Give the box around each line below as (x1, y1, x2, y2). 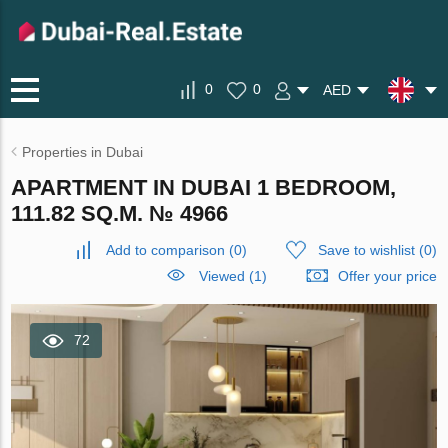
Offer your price (337, 268, 437, 284)
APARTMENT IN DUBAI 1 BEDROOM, (11, 175, 397, 200)
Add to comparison (105, 242, 225, 258)
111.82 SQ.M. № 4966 (11, 201, 229, 226)
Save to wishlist (317, 242, 415, 258)
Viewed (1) (198, 268, 267, 284)
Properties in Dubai (22, 144, 144, 160)
